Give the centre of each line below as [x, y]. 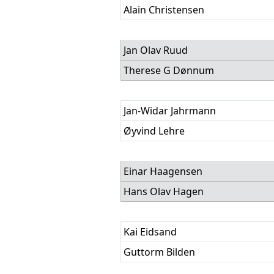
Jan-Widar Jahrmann [170, 111]
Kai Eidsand [150, 232]
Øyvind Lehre [154, 131]
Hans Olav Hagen [164, 191]
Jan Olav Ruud [156, 50]
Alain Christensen [164, 10]
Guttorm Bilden [159, 252]
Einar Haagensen [163, 171]
